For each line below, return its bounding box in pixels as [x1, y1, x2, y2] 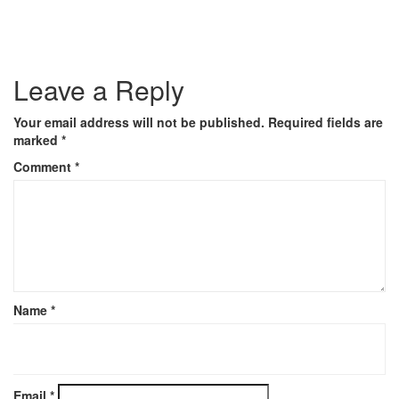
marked [13, 130, 61, 149]
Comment [13, 157, 75, 175]
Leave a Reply [13, 69, 184, 109]
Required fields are [268, 112, 383, 131]
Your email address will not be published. [13, 112, 265, 131]
